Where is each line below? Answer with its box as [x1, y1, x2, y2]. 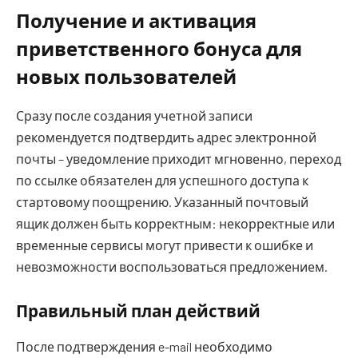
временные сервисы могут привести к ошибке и [16, 237, 313, 253]
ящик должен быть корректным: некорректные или [16, 215, 335, 231]
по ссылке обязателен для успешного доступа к [16, 172, 308, 188]
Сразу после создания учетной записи [16, 107, 253, 123]
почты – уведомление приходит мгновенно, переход [16, 150, 341, 166]
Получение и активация [16, 8, 257, 32]
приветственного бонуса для [16, 36, 302, 60]
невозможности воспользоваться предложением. [16, 258, 328, 274]
